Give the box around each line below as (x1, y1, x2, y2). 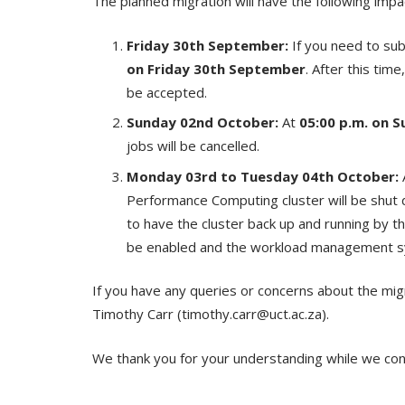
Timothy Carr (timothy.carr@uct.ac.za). (92, 305, 329, 323)
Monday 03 (126, 166, 202, 185)
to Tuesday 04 (216, 166, 318, 185)
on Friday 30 (126, 59, 210, 78)
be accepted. (126, 82, 207, 101)
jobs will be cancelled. (126, 137, 259, 155)
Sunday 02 (126, 113, 196, 131)
